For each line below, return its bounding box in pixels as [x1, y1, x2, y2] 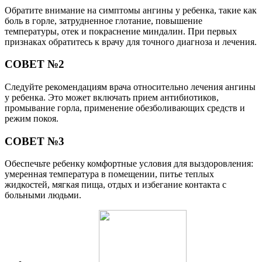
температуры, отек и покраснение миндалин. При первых [5, 26, 237, 36]
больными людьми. [5, 190, 81, 201]
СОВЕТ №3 [5, 135, 64, 147]
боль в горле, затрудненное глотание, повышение [5, 15, 202, 26]
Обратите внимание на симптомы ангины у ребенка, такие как [5, 5, 257, 15]
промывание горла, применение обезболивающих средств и [5, 103, 245, 113]
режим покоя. [5, 113, 58, 124]
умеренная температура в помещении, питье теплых [5, 169, 214, 180]
